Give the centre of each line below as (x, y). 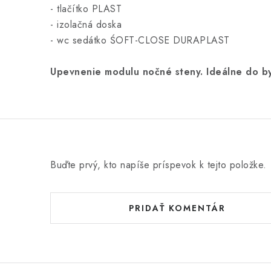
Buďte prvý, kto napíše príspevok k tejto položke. (158, 165)
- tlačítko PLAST (86, 9)
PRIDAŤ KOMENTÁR (177, 208)
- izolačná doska (86, 24)
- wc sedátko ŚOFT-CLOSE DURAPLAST (140, 40)
